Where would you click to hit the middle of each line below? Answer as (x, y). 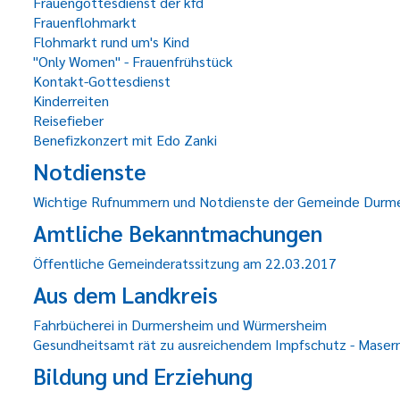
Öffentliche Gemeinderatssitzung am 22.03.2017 (185, 263)
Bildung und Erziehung (143, 375)
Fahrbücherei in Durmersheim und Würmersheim (180, 325)
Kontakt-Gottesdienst (102, 81)
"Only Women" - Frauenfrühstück (133, 61)
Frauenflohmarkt (85, 22)
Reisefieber (68, 120)
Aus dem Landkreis (125, 294)
